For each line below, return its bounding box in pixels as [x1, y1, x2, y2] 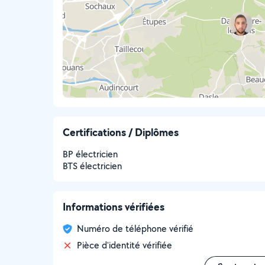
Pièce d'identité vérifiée [77, 239, 172, 251]
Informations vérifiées [63, 199, 164, 214]
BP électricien [63, 148, 118, 160]
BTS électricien [63, 160, 122, 172]
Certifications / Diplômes [63, 125, 179, 140]
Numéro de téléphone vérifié [77, 222, 193, 235]
